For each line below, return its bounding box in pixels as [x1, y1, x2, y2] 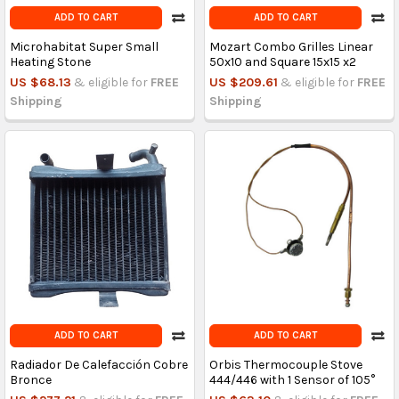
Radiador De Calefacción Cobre [9, 357, 188, 373]
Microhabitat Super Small [9, 39, 159, 55]
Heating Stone [9, 54, 91, 70]
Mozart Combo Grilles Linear [208, 39, 373, 55]
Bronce [9, 372, 52, 388]
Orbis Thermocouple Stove [208, 357, 362, 373]
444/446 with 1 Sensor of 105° [208, 372, 375, 388]
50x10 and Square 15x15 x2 [208, 54, 356, 70]
